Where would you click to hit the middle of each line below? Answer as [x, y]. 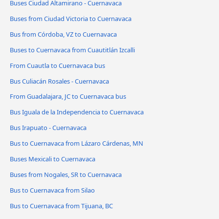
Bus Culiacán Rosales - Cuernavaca [59, 81]
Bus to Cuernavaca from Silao [52, 190]
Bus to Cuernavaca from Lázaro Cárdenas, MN [77, 143]
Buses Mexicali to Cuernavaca [53, 159]
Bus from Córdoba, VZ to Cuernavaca [63, 34]
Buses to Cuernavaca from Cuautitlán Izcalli [72, 50]
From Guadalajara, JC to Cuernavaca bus [68, 97]
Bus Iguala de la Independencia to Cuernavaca [77, 112]
